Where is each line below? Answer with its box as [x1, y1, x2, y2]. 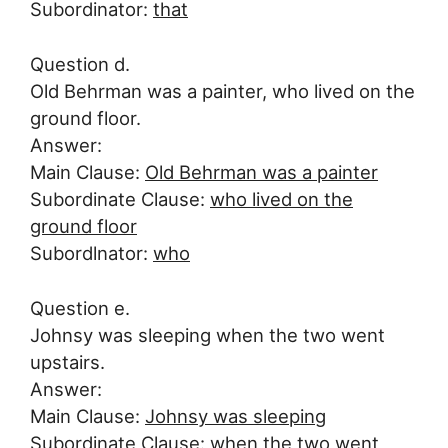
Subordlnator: [30, 241, 153, 264]
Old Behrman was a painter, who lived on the [30, 79, 415, 102]
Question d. [30, 52, 130, 75]
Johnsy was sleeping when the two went [30, 323, 385, 346]
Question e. [30, 296, 130, 319]
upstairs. [30, 350, 105, 373]
